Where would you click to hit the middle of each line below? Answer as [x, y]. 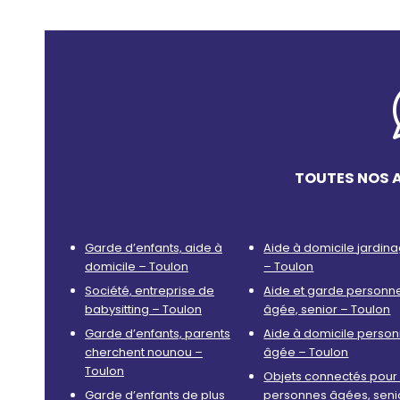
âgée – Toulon [306, 353]
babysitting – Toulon [143, 310]
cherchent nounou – [144, 353]
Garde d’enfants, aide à [154, 248]
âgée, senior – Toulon [327, 310]
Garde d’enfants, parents [158, 334]
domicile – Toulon [137, 267]
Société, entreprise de [150, 291]
